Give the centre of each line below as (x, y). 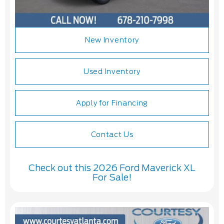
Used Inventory (112, 72)
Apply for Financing (112, 103)
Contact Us (112, 135)
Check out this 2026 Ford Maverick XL (112, 168)
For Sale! (112, 177)
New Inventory (112, 40)
